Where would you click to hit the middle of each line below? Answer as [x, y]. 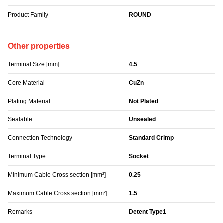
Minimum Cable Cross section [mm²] [57, 175]
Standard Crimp [152, 138]
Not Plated [144, 101]
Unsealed [143, 120]
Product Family [28, 15]
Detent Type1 [148, 212]
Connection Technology [40, 138]
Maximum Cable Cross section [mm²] [57, 193]
